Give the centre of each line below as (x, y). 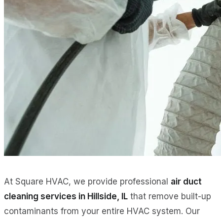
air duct (186, 182)
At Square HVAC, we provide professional (87, 182)
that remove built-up (169, 197)
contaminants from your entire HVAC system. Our (102, 211)
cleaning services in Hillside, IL (66, 197)
